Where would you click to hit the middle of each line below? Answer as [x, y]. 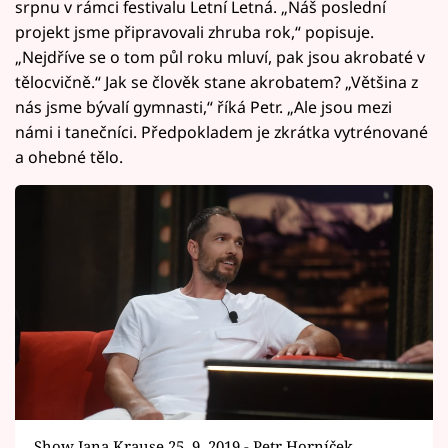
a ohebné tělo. [69, 156]
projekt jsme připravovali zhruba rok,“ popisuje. [194, 31]
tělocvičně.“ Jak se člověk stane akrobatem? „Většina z [216, 81]
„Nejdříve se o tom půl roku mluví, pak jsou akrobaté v [220, 56]
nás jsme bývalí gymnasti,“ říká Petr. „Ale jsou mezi [203, 106]
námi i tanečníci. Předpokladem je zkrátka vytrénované [221, 131]
